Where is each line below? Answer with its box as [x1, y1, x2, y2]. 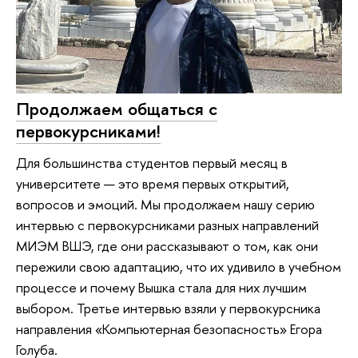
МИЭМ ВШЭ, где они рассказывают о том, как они [16, 237, 318, 256]
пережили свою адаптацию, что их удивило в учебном [16, 257, 341, 276]
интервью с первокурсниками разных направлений [16, 216, 319, 235]
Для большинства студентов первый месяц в [16, 153, 288, 173]
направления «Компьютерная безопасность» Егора [16, 320, 322, 339]
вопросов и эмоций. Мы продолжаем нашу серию [16, 195, 315, 214]
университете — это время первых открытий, [16, 174, 289, 193]
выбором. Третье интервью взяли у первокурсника [16, 299, 320, 318]
